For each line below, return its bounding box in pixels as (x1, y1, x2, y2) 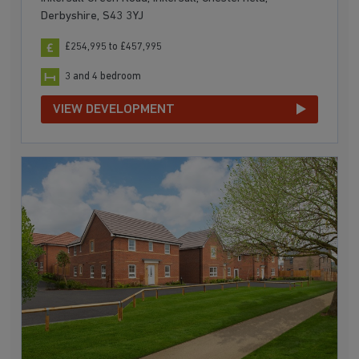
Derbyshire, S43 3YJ (41, 10, 144, 23)
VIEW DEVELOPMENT (53, 102, 175, 116)
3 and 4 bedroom (65, 71, 142, 82)
